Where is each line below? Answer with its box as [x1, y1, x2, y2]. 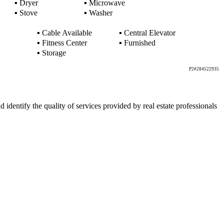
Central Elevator [121, 28, 175, 37]
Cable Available [39, 28, 92, 37]
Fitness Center [39, 38, 87, 47]
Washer [86, 8, 112, 17]
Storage [39, 48, 66, 57]
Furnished [121, 38, 155, 47]
